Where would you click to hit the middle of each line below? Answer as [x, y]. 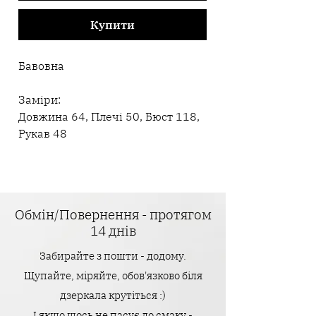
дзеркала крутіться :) [113, 296]
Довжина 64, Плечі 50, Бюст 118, [109, 117]
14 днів [113, 231]
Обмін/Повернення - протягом [113, 215]
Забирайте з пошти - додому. [113, 256]
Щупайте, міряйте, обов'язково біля [113, 276]
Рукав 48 [43, 134]
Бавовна [41, 66]
